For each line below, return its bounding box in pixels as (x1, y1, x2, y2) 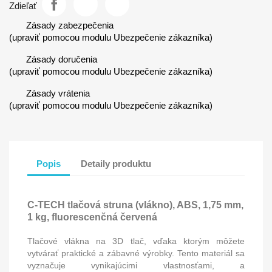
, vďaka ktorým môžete (143, 236, 245, 246)
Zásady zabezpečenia (26, 20, 114, 30)
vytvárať (27, 248, 61, 258)
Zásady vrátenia (26, 88, 90, 98)
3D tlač (112, 236, 144, 246)
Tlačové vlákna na (27, 236, 113, 246)
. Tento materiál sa (172, 248, 245, 258)
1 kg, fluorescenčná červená (27, 212, 157, 223)
